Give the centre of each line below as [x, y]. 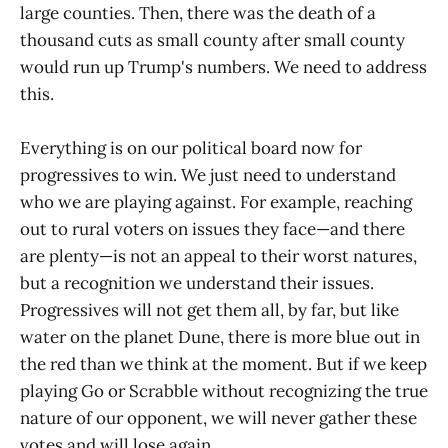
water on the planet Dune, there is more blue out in [220, 336]
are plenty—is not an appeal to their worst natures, [218, 255]
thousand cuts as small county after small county [212, 39]
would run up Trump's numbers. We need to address [223, 66]
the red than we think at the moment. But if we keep [223, 363]
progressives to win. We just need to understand [208, 174]
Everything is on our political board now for [191, 147]
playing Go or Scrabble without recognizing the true [224, 390]
